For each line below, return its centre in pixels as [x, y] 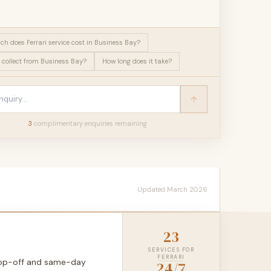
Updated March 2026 [172, 189]
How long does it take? [137, 61]
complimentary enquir [68, 123]
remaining [130, 123]
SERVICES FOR [171, 250]
